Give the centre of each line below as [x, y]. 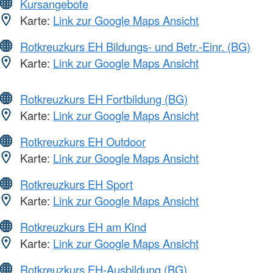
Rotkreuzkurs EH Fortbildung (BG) [104, 98]
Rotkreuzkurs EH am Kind [83, 226]
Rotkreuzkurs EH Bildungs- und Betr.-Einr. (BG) [135, 46]
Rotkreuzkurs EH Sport [76, 184]
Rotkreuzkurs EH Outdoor [83, 141]
